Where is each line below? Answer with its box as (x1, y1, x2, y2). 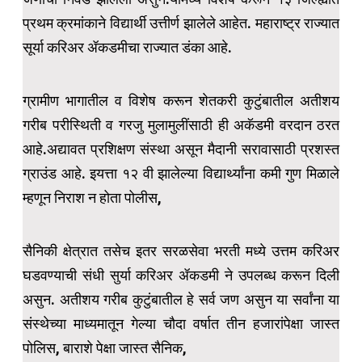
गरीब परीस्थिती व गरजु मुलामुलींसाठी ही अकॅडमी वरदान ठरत (23, 116, 339, 134)
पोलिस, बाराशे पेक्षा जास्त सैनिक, (23, 339, 187, 357)
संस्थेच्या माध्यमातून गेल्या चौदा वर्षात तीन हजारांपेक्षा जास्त (23, 315, 339, 333)
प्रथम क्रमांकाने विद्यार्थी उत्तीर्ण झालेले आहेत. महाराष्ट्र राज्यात (23, 15, 339, 32)
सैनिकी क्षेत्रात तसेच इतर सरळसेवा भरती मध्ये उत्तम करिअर (23, 242, 339, 260)
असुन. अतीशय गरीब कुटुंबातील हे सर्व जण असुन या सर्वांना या (23, 291, 339, 309)
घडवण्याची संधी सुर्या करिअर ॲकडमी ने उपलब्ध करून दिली (23, 267, 339, 284)
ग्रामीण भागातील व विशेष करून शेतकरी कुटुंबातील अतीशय (23, 92, 339, 110)
